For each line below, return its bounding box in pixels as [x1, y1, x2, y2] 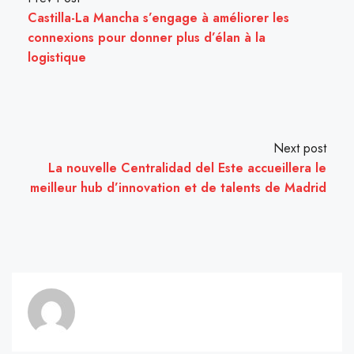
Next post [273, 139, 326, 158]
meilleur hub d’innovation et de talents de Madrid [30, 179, 326, 198]
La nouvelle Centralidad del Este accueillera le [48, 159, 326, 178]
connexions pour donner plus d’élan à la [28, 28, 265, 47]
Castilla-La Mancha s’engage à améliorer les [28, 9, 289, 28]
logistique [28, 48, 86, 67]
